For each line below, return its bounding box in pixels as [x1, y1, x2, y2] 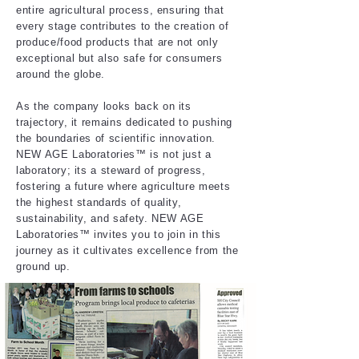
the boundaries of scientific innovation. [16, 132, 216, 144]
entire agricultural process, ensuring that [16, 4, 224, 16]
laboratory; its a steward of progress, [16, 164, 206, 176]
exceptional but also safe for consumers [16, 52, 223, 64]
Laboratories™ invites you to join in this [16, 228, 221, 240]
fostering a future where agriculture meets [16, 180, 231, 192]
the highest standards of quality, [16, 196, 182, 208]
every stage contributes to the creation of [16, 20, 229, 32]
